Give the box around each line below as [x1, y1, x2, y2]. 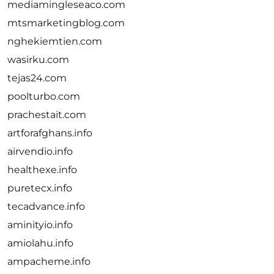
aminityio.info [7, 219, 73, 231]
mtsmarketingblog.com [7, 17, 125, 29]
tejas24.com [7, 72, 67, 84]
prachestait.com [7, 109, 86, 120]
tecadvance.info [7, 201, 85, 212]
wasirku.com [7, 54, 69, 65]
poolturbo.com [7, 91, 80, 102]
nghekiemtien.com [7, 35, 102, 47]
